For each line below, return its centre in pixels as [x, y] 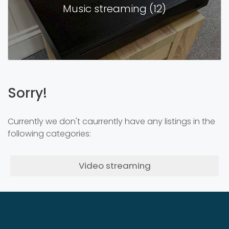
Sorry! [27, 93]
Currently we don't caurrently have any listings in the [111, 121]
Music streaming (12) [114, 9]
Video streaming [114, 166]
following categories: [49, 134]
